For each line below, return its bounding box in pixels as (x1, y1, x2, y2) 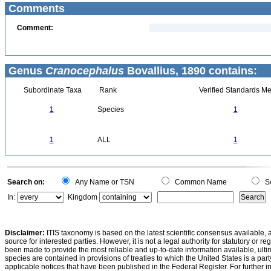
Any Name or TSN (71, 178, 134, 186)
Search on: (7, 178, 45, 186)
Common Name (171, 178, 227, 186)
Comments (5, 2, 65, 15)
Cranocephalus (45, 65, 124, 77)
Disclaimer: (5, 229, 45, 237)
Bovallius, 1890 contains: (124, 65, 257, 77)
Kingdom (68, 193, 97, 201)
